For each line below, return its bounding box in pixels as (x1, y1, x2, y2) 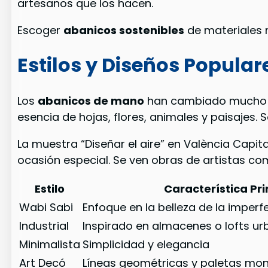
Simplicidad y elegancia (83, 237, 210, 252)
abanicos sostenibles (63, 22, 185, 38)
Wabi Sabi (19, 200, 74, 215)
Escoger (17, 22, 64, 38)
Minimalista (19, 237, 81, 252)
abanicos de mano (38, 93, 145, 108)
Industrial (19, 218, 69, 233)
